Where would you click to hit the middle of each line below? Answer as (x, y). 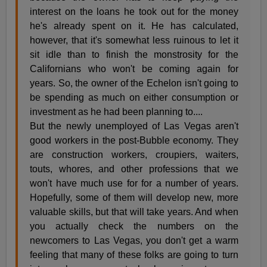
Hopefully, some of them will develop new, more (134, 198)
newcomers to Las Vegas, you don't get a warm (134, 241)
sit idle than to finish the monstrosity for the (134, 55)
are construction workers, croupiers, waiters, (134, 155)
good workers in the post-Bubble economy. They (134, 141)
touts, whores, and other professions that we (134, 169)
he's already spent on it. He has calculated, (134, 26)
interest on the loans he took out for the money (134, 12)
